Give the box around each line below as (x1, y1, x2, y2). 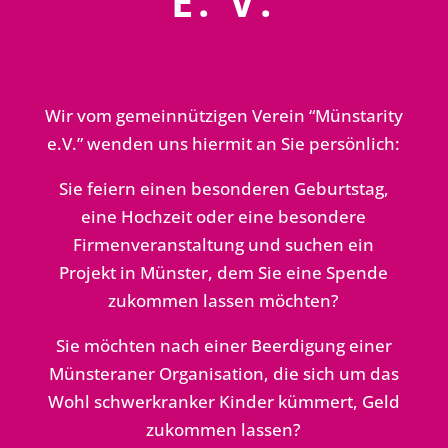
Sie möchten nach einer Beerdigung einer (55, 334, 392, 358)
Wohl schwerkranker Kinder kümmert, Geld (47, 390, 400, 414)
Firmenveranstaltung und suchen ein (73, 233, 375, 257)
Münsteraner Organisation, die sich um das (48, 362, 399, 386)
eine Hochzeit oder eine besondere (81, 205, 367, 229)
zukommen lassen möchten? (108, 289, 340, 313)
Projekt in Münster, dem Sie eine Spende (59, 261, 389, 285)
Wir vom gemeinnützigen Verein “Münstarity (44, 104, 403, 128)
